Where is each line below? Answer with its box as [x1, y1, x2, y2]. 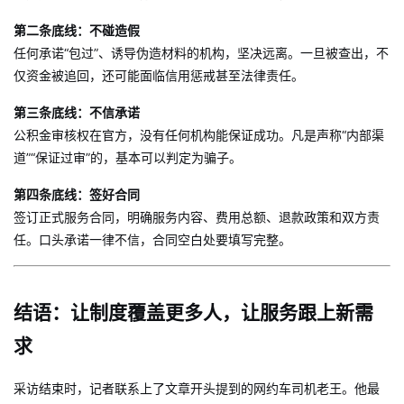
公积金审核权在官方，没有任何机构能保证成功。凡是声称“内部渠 [14, 127, 384, 142]
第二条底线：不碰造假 [14, 23, 140, 38]
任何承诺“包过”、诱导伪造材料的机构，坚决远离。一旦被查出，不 [14, 45, 389, 60]
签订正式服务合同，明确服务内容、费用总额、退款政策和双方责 [14, 209, 380, 225]
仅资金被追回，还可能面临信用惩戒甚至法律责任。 [14, 68, 304, 83]
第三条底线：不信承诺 [14, 105, 140, 120]
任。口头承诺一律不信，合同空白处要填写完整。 [14, 232, 291, 247]
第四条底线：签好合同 [14, 187, 140, 202]
